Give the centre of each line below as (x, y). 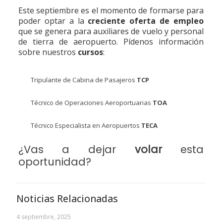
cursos (90, 52)
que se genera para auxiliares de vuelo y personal (111, 31)
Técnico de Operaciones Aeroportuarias (91, 103)
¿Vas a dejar (76, 149)
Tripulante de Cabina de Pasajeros (83, 80)
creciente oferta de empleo (146, 21)
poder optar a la (53, 21)
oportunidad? (55, 162)
